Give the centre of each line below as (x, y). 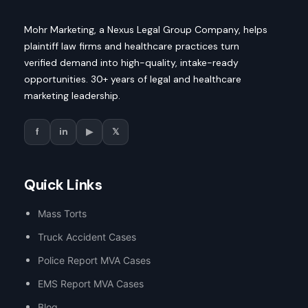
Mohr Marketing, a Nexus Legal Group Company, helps (146, 29)
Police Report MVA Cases (94, 260)
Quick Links (63, 185)
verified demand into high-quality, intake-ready (131, 62)
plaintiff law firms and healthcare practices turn (132, 46)
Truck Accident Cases (87, 236)
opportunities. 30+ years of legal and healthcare (133, 79)
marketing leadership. (72, 95)
